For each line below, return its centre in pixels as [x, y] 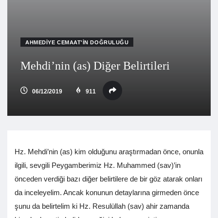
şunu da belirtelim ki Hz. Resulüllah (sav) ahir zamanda [102, 206]
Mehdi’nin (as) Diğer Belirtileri [95, 66]
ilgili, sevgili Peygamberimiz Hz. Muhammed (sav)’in [98, 165]
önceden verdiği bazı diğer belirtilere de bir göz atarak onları [109, 179]
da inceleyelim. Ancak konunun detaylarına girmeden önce [107, 193]
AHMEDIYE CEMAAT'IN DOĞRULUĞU [77, 43]
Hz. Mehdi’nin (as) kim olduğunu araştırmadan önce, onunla [109, 152]
